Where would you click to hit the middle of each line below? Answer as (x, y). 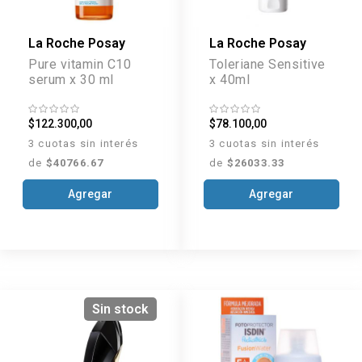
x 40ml (229, 79)
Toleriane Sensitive (267, 64)
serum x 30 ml (71, 79)
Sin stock (120, 309)
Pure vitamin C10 (80, 64)
